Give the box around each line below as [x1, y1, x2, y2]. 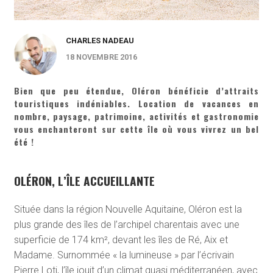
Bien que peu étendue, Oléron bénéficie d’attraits [13, 84, 260, 97]
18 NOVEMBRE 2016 [65, 52, 137, 62]
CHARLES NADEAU [65, 36, 134, 46]
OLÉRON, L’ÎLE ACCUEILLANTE [13, 172, 155, 190]
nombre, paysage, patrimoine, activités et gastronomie [13, 110, 260, 123]
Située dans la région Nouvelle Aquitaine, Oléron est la [13, 204, 242, 216]
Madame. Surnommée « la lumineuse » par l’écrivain [13, 249, 234, 261]
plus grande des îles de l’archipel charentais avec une [13, 219, 239, 231]
